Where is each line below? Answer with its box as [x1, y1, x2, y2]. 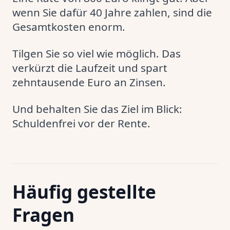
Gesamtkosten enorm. [12, 20, 125, 34]
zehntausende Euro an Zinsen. [12, 75, 166, 89]
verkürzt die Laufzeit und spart [12, 61, 167, 75]
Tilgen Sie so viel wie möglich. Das [12, 46, 181, 61]
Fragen [12, 202, 74, 227]
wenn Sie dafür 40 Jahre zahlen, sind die [12, 5, 212, 20]
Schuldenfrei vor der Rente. [12, 116, 150, 130]
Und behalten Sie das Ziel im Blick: [12, 102, 182, 116]
